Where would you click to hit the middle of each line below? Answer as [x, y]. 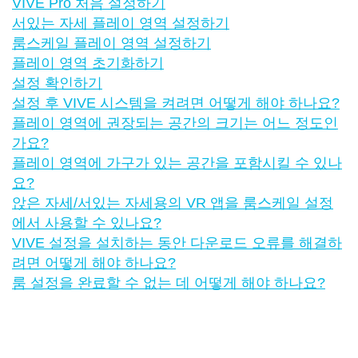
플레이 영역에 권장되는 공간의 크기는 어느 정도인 [175, 123]
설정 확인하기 [57, 83]
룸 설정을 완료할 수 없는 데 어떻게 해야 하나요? [169, 282]
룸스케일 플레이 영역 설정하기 [111, 43]
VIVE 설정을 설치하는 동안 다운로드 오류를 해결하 [177, 243]
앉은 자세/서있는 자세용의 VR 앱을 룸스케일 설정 [173, 203]
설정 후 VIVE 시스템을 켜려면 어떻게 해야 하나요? [176, 103]
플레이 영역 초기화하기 [88, 63]
